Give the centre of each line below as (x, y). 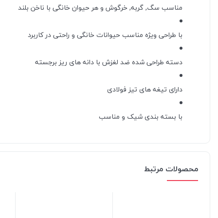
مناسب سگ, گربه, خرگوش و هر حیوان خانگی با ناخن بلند (100, 8)
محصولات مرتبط (171, 169)
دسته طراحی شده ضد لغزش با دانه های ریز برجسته (109, 62)
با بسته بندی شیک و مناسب (141, 117)
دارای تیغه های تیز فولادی (145, 90)
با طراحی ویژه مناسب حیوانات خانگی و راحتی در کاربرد (105, 35)
